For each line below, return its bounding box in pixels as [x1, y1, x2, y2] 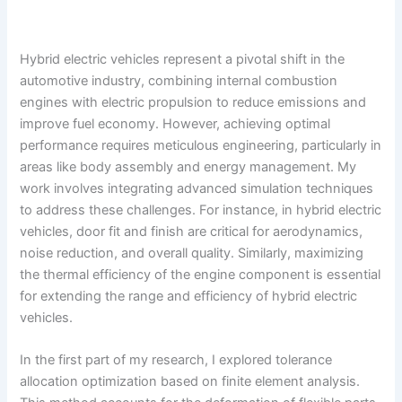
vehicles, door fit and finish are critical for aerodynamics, [20, 223, 363, 240]
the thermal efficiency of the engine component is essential [20, 266, 381, 283]
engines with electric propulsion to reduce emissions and [20, 93, 367, 110]
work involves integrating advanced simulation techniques [20, 179, 374, 197]
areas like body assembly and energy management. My [20, 158, 357, 175]
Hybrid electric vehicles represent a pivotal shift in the [20, 50, 345, 67]
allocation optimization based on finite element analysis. [20, 373, 361, 390]
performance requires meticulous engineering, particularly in [20, 136, 382, 153]
